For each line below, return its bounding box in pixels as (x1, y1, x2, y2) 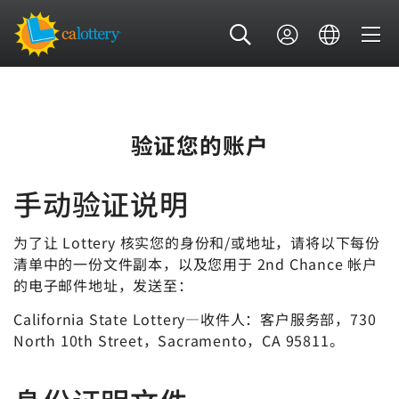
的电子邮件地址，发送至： (13, 274, 193, 297)
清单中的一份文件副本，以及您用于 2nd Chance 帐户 (13, 253, 378, 275)
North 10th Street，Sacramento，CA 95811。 (13, 329, 345, 351)
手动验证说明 (13, 183, 189, 224)
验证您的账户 (130, 128, 269, 160)
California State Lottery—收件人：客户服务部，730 (13, 307, 377, 330)
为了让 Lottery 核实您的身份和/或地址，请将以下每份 (13, 232, 380, 254)
